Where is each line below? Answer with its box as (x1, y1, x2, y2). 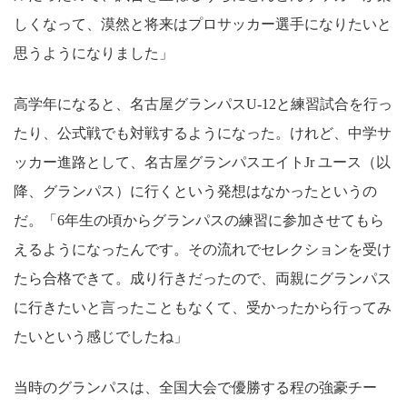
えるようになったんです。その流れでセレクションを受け (14, 241, 392, 257)
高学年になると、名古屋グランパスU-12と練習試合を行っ (14, 95, 392, 112)
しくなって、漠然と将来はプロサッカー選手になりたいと (14, 15, 392, 32)
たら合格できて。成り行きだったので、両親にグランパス (14, 270, 392, 286)
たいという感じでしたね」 (14, 328, 188, 344)
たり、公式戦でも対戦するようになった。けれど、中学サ (14, 124, 392, 141)
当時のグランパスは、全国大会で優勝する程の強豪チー (14, 379, 377, 395)
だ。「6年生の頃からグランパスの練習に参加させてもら (14, 212, 384, 228)
